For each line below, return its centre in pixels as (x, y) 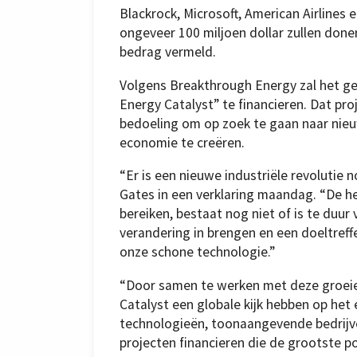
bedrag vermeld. (168, 52)
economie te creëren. (182, 142)
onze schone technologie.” (197, 252)
